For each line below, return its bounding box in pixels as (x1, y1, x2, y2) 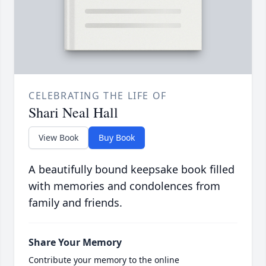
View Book (39, 131, 78, 143)
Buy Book (99, 131, 135, 143)
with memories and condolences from (28, 178, 220, 193)
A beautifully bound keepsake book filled (28, 161, 235, 176)
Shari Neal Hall (28, 102, 118, 122)
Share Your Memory (28, 235, 122, 249)
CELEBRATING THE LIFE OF (28, 88, 167, 102)
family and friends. (28, 195, 122, 210)
